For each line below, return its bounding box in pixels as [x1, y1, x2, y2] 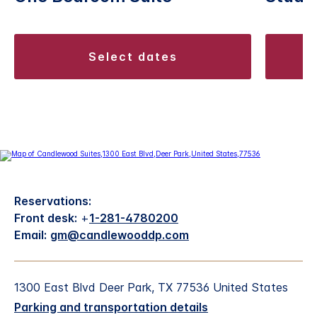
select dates [97, 49, 178, 64]
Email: [14, 227, 47, 242]
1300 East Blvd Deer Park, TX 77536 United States [14, 279, 288, 294]
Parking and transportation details [14, 299, 208, 314]
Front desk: [14, 210, 77, 225]
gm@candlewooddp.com [50, 227, 189, 242]
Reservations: [14, 193, 91, 208]
